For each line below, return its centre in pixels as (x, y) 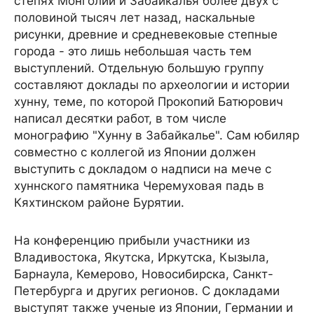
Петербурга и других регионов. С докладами (147, 291)
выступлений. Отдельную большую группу (139, 68)
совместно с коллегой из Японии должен (135, 152)
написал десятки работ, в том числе (120, 118)
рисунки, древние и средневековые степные (146, 34)
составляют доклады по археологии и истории (152, 84)
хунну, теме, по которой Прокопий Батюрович (149, 101)
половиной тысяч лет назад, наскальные (135, 17)
